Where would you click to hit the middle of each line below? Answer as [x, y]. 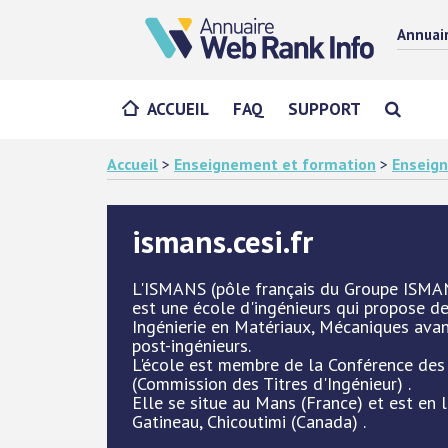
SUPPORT [324, 109]
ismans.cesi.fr [222, 241]
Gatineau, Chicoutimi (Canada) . [249, 421]
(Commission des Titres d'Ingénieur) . [271, 383]
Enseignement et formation [275, 164]
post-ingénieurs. [191, 345]
